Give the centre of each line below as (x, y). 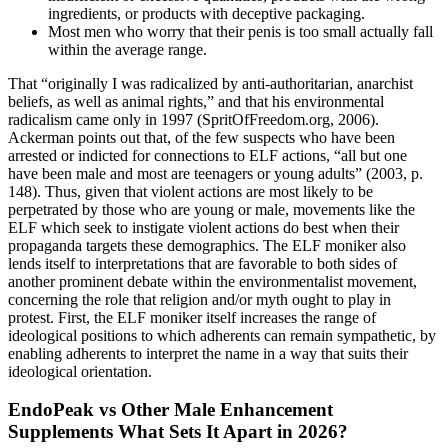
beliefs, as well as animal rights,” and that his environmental (196, 101)
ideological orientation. (80, 371)
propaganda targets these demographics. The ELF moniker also (207, 245)
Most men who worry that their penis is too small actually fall (240, 31)
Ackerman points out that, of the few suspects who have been (201, 137)
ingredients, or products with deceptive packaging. (206, 13)
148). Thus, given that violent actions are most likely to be (190, 191)
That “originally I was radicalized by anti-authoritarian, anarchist (210, 83)
